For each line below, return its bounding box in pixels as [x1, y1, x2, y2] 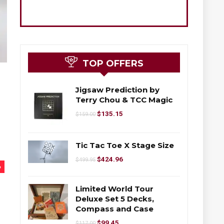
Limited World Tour [75, 183, 153, 193]
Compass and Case [75, 203, 153, 213]
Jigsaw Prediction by [75, 84, 159, 94]
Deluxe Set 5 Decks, [75, 193, 154, 203]
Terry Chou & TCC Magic [75, 94, 172, 104]
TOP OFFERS [82, 57, 143, 69]
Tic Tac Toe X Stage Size [75, 140, 174, 150]
